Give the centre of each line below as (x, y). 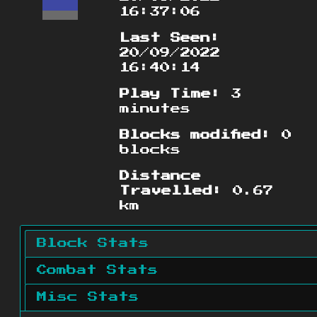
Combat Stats (97, 271)
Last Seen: (171, 39)
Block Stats (93, 244)
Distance (161, 177)
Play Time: (171, 94)
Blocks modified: (196, 136)
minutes (155, 109)
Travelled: (172, 191)
